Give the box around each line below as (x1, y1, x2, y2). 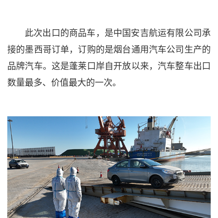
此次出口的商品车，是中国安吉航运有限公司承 (25, 26, 211, 39)
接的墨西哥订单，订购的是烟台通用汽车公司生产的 (7, 42, 211, 55)
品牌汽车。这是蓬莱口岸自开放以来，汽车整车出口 (7, 59, 211, 72)
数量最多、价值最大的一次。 (7, 75, 121, 89)
